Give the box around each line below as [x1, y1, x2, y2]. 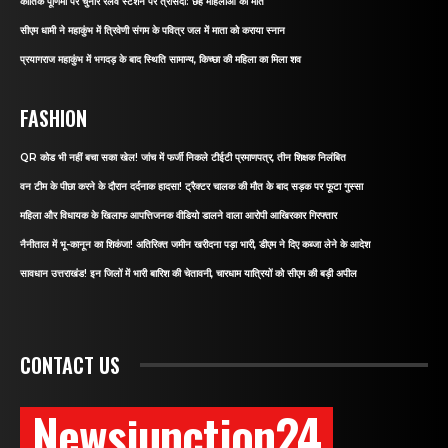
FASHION [20, 102, 87, 133]
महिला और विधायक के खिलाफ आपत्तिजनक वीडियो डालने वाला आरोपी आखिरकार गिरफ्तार [20, 208, 337, 222]
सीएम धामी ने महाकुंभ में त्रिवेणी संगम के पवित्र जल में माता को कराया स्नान [20, 23, 285, 37]
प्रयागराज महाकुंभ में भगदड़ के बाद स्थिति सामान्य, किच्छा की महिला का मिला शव [20, 52, 301, 66]
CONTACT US [20, 349, 120, 380]
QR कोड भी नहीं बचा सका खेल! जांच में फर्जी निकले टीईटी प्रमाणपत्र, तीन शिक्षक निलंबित [20, 150, 346, 164]
